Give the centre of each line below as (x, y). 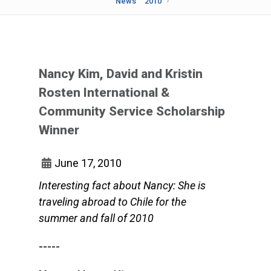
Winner (59, 130)
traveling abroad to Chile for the (113, 202)
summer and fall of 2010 (96, 218)
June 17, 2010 (88, 163)
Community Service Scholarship (132, 111)
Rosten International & (104, 93)
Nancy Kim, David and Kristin (121, 74)
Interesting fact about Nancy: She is (122, 185)
